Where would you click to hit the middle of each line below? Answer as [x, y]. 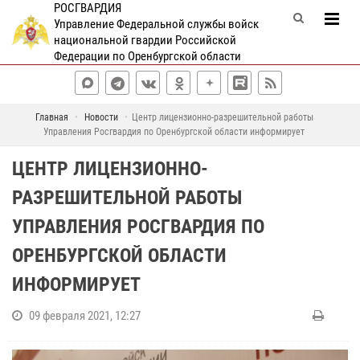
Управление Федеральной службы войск [156, 24]
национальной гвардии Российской [145, 40]
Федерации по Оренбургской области [147, 56]
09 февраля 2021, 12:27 [85, 316]
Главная [51, 117]
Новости [101, 117]
